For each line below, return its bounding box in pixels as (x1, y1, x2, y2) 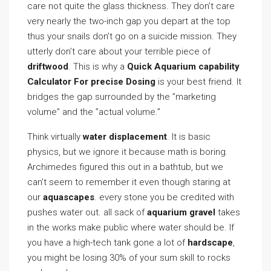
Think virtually (27, 131, 83, 142)
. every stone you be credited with (94, 192, 234, 203)
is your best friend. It (155, 76, 241, 87)
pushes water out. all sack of (27, 207, 147, 218)
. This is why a (68, 61, 127, 72)
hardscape (188, 237, 233, 248)
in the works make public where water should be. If (27, 222, 234, 233)
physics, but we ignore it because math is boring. (27, 146, 228, 157)
